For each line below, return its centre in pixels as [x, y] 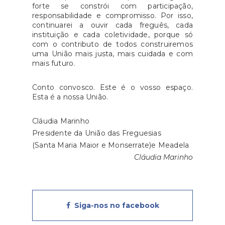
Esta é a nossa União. [70, 97]
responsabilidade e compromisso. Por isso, [113, 16]
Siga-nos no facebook [115, 206]
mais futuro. [54, 64]
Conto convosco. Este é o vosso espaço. [113, 88]
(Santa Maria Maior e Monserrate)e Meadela [111, 145]
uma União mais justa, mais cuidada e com [113, 54]
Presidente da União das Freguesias [97, 133]
